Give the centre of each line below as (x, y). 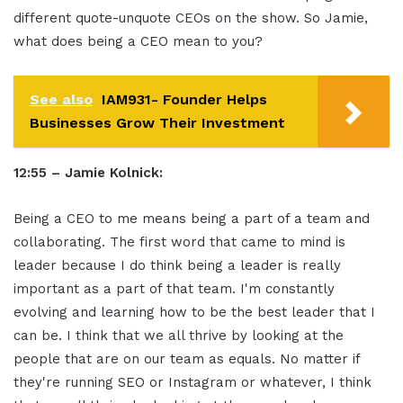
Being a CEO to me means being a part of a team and (192, 219)
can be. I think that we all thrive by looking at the (179, 336)
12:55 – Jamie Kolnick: (88, 173)
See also (61, 100)
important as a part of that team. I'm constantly (174, 289)
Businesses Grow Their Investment (157, 123)
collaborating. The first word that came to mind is (179, 242)
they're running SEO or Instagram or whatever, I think (193, 383)
